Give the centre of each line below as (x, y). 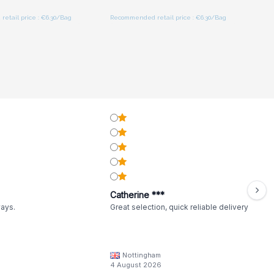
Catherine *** (138, 195)
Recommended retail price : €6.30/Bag (168, 17)
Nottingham (142, 255)
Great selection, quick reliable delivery (180, 207)
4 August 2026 (136, 265)
